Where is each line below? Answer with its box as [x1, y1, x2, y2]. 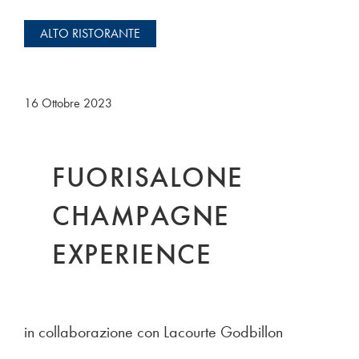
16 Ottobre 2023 [24, 94, 112, 111]
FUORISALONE [52, 159, 244, 196]
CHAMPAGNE [52, 197, 230, 234]
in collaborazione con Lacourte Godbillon [24, 321, 283, 342]
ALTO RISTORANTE [40, 24, 140, 42]
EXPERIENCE [52, 236, 212, 272]
